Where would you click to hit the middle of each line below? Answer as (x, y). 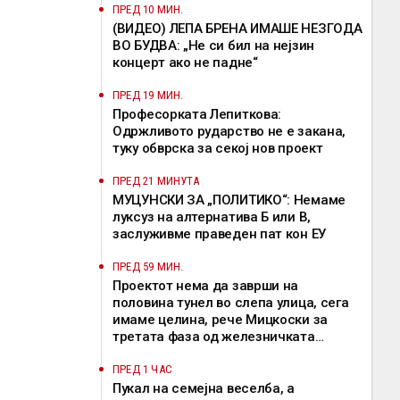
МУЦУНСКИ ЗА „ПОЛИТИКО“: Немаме (229, 200)
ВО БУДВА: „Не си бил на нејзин (213, 46)
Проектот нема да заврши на (206, 286)
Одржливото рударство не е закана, (229, 131)
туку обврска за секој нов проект (218, 148)
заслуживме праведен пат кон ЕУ (219, 234)
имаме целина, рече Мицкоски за (220, 320)
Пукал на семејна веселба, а (204, 388)
